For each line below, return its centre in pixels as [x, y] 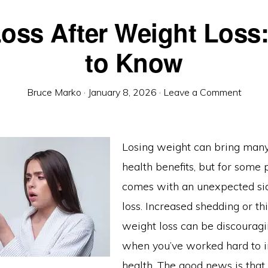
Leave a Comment [202, 92]
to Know [134, 62]
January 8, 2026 [122, 92]
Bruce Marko [54, 92]
